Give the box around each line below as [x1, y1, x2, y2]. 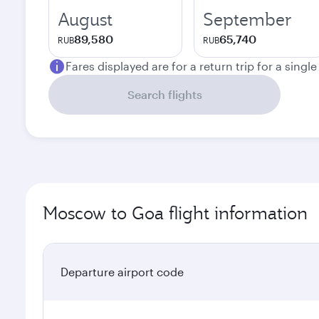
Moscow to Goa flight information [43, 202, 308, 224]
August [58, 8, 113, 31]
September [203, 8, 292, 31]
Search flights [127, 88, 202, 101]
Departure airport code [61, 265, 184, 278]
